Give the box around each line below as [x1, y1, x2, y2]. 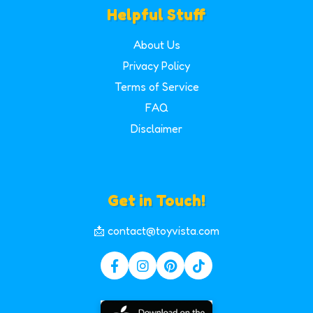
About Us [133, 37, 180, 52]
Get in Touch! [108, 191, 205, 210]
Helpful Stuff [107, 4, 206, 24]
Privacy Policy [123, 58, 190, 73]
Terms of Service [114, 79, 199, 94]
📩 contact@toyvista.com [94, 224, 219, 238]
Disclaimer [131, 121, 182, 136]
